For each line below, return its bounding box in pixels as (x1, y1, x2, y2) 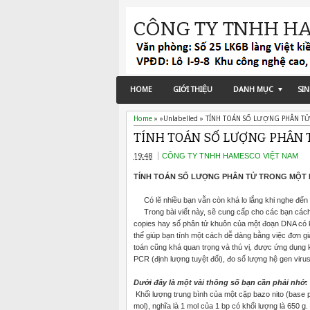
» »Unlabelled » (152, 115, 206, 122)
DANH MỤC (233, 85, 273, 94)
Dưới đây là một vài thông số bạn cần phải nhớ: (134, 277, 308, 286)
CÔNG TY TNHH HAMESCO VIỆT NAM (162, 151, 298, 160)
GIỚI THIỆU (173, 85, 212, 94)
